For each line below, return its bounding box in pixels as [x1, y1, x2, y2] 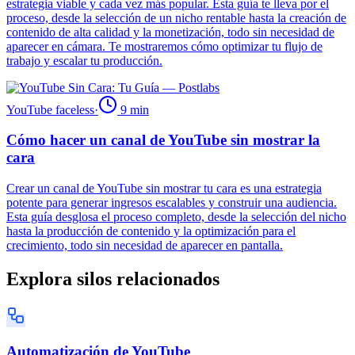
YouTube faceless [6, 102, 94, 116]
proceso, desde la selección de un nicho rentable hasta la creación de [6, 10, 346, 25]
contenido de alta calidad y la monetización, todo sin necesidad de [6, 25, 334, 39]
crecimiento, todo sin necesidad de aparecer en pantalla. [6, 239, 283, 253]
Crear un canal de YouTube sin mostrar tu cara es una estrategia [6, 181, 322, 196]
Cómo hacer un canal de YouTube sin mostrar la [6, 132, 320, 149]
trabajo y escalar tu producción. [6, 53, 162, 67]
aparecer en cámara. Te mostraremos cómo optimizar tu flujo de [6, 39, 323, 53]
